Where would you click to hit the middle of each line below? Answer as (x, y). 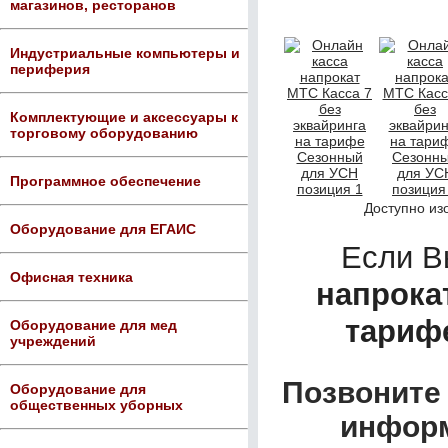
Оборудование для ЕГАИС (103, 229)
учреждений (53, 341)
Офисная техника (71, 277)
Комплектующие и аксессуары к (124, 117)
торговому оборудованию (104, 133)
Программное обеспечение (105, 181)
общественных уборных (96, 405)
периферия (50, 69)
